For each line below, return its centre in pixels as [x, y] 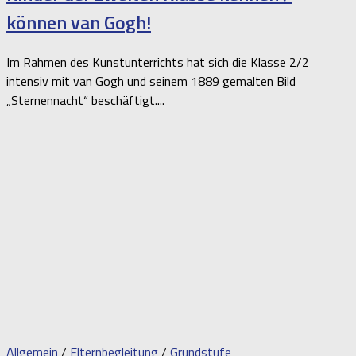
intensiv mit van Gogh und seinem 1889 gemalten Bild [151, 81]
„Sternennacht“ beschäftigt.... [85, 100]
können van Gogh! [79, 23]
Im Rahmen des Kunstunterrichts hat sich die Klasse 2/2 [158, 62]
